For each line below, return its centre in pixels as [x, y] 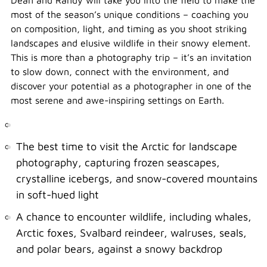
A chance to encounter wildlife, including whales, [134, 217]
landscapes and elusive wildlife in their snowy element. [131, 43]
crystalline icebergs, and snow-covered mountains [137, 178]
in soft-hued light [58, 195]
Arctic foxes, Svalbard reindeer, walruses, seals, [131, 233]
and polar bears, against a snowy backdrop [119, 249]
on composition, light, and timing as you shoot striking [129, 29]
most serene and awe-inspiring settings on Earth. [117, 100]
